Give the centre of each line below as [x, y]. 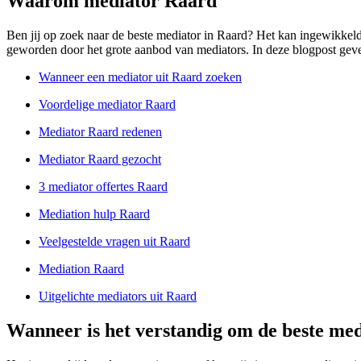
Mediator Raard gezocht [100, 160]
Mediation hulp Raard [94, 214]
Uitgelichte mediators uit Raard [118, 297]
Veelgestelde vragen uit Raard [114, 242]
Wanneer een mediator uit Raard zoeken [140, 77]
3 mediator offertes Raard [103, 187]
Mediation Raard [81, 269]
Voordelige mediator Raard [107, 105]
